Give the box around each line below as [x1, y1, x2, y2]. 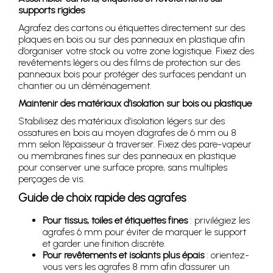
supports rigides [18, 4, 85, 16]
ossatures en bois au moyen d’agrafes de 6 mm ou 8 [18, 127, 236, 139]
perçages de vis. [18, 173, 85, 185]
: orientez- [204, 249, 249, 261]
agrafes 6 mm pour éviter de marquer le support [43, 226, 246, 238]
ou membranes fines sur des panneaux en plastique [18, 150, 236, 162]
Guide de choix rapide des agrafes [18, 191, 186, 205]
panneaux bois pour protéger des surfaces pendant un [18, 68, 246, 80]
